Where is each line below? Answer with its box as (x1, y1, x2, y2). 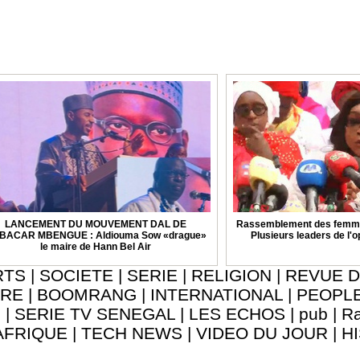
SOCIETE (39, 266, 113, 285)
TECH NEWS (80, 324, 182, 343)
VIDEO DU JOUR (195, 324, 328, 343)
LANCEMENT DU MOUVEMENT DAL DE (4, 219, 186, 231)
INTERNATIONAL (149, 285, 283, 305)
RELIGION (191, 266, 272, 285)
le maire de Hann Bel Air (39, 241, 151, 253)
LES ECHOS (189, 305, 285, 324)
